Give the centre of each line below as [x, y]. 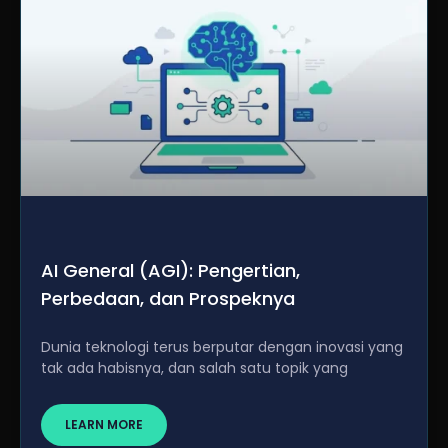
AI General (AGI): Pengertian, [170, 270]
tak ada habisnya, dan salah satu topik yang [194, 368]
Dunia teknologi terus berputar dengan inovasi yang [222, 347]
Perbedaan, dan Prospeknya [168, 298]
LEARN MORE [104, 424]
